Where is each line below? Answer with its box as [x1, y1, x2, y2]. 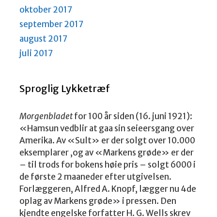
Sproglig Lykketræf [19, 82, 110, 94]
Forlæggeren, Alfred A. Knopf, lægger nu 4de [19, 183, 196, 194]
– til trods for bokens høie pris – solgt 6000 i [19, 159, 196, 170]
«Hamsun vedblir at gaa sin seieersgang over [19, 123, 194, 134]
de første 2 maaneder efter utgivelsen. [19, 171, 171, 182]
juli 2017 [19, 47, 53, 59]
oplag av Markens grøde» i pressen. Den [19, 195, 176, 206]
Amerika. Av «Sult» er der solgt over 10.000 [19, 135, 195, 146]
